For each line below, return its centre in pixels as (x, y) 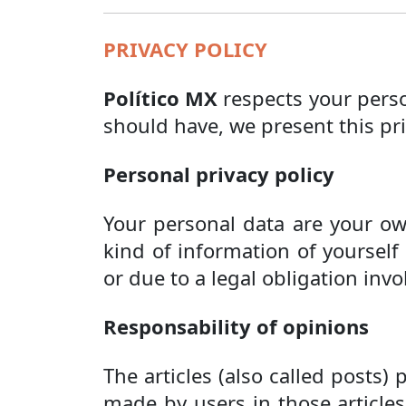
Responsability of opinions (236, 326)
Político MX (161, 98)
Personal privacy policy (219, 174)
